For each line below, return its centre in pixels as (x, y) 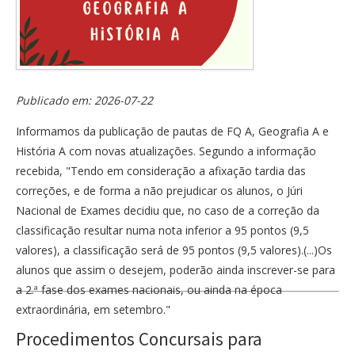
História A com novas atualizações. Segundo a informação (166, 151)
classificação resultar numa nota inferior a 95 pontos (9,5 (162, 230)
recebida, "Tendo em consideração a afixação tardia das (161, 170)
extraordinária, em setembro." (93, 309)
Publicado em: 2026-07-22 (84, 100)
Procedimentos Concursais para (139, 338)
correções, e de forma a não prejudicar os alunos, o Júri (159, 190)
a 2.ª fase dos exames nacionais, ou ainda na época (149, 289)
